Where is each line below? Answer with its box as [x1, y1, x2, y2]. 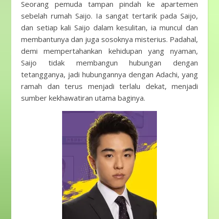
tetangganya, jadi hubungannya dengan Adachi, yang [21, 69, 198, 79]
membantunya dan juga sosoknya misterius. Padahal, [21, 34, 198, 44]
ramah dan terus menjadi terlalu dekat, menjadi [21, 81, 198, 91]
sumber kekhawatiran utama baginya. [21, 93, 145, 103]
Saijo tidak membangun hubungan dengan [21, 58, 198, 67]
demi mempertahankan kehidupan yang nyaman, [21, 46, 198, 56]
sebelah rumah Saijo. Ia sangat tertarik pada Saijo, [21, 11, 198, 21]
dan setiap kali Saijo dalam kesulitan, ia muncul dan [21, 22, 198, 32]
